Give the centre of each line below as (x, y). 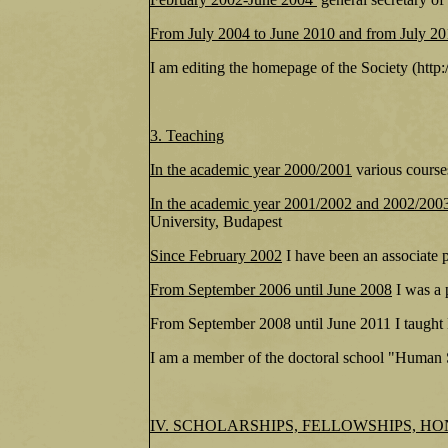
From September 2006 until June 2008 (271, 289)
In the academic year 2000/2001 (251, 169)
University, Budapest (216, 221)
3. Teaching (187, 135)
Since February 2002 (216, 255)
